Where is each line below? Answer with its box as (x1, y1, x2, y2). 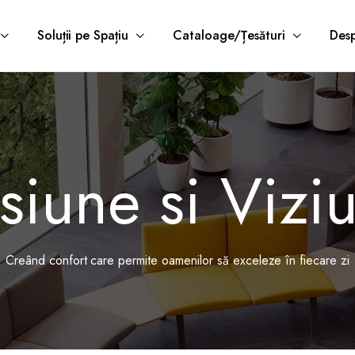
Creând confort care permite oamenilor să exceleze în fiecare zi (5, 251, 350, 269)
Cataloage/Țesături (173, 26, 285, 44)
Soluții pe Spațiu (36, 26, 129, 44)
